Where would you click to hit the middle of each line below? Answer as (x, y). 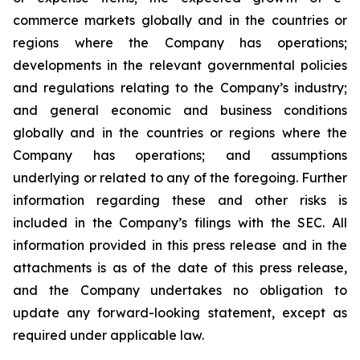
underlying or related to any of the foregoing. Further (180, 178)
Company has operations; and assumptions (180, 155)
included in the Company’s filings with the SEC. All (180, 223)
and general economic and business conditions (180, 110)
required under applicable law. (108, 335)
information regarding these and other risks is (180, 200)
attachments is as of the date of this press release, (180, 268)
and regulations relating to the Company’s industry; (180, 88)
